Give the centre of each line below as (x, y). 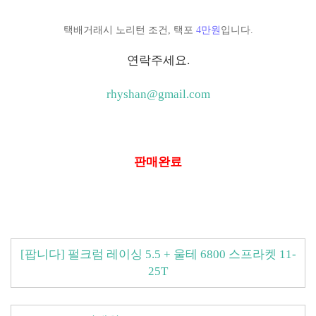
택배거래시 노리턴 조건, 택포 (129, 30)
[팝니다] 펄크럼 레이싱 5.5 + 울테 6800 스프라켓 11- (158, 254)
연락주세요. (158, 60)
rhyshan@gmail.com (158, 94)
